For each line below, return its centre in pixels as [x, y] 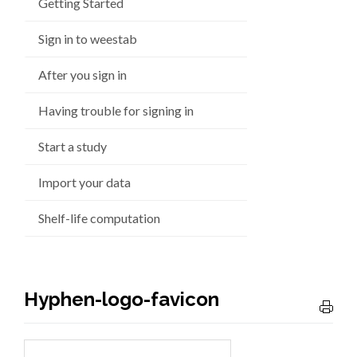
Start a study [73, 146]
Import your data [84, 182]
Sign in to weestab [88, 39]
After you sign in [82, 75]
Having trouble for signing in [116, 110]
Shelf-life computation [99, 218]
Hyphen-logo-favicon [122, 299]
